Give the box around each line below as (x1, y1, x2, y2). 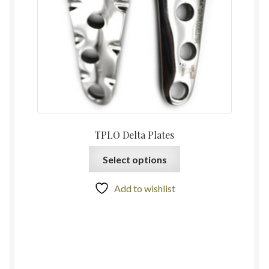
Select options (102, 153, 167, 165)
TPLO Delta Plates (95, 128, 174, 142)
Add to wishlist (113, 183, 175, 195)
